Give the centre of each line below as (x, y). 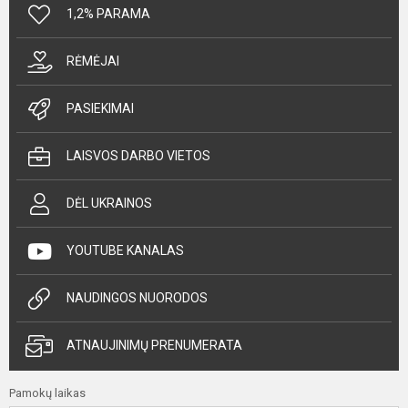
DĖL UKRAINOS (109, 203)
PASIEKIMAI (100, 108)
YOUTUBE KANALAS (125, 250)
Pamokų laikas (47, 393)
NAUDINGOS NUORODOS (137, 298)
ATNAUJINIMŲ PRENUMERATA (154, 345)
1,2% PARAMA (108, 14)
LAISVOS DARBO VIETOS (138, 156)
